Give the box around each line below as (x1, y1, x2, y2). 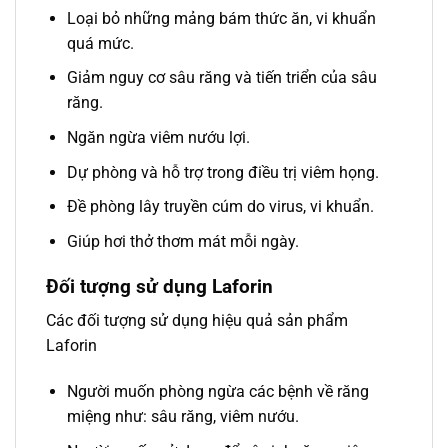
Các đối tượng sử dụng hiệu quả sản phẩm (46, 311, 348, 331)
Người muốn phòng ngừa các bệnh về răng (66, 381, 369, 401)
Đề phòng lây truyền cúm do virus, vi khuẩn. (66, 197, 374, 217)
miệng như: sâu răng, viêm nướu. (66, 406, 299, 426)
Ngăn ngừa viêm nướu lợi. (66, 127, 250, 147)
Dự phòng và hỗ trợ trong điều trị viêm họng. (66, 162, 379, 182)
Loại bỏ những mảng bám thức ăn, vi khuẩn (66, 8, 376, 28)
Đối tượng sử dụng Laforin (46, 274, 273, 298)
